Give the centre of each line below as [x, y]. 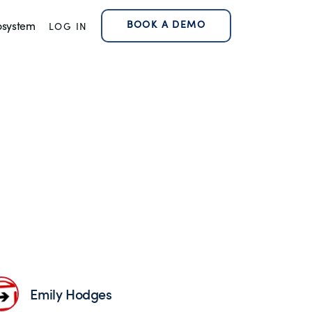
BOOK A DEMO [166, 25]
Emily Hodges [71, 294]
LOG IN [68, 28]
